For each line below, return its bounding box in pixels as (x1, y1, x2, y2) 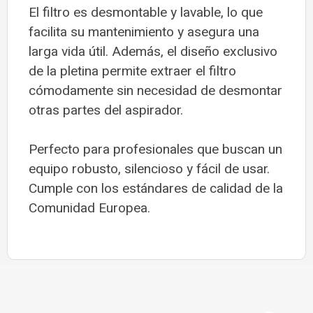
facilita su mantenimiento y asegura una (29, 22, 259, 42)
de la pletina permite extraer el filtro (29, 61, 236, 81)
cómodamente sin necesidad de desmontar (29, 80, 282, 101)
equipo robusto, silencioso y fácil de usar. (29, 159, 270, 180)
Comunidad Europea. (29, 198, 150, 219)
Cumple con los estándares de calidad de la (29, 179, 283, 199)
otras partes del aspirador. (29, 100, 183, 120)
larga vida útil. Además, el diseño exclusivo (29, 41, 277, 61)
